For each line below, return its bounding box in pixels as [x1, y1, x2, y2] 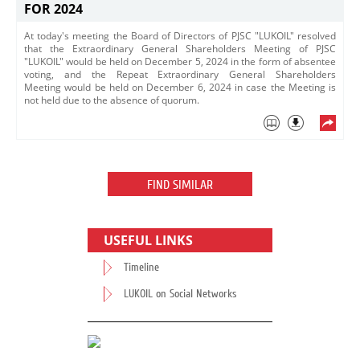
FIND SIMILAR [147, 178, 213, 192]
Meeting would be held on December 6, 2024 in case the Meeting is [24, 81, 336, 93]
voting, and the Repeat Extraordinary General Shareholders [24, 68, 336, 80]
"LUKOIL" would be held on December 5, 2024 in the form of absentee [24, 55, 336, 67]
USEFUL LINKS [104, 231, 193, 249]
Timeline [124, 261, 159, 274]
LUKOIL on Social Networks [124, 288, 237, 301]
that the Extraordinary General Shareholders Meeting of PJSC [24, 43, 336, 55]
